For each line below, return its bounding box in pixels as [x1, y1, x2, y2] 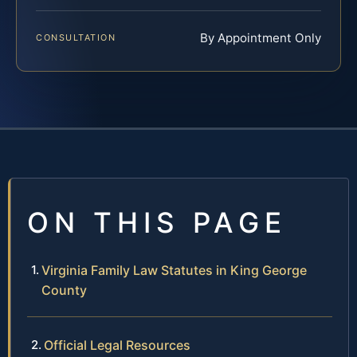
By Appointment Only [200, 29, 321, 45]
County [41, 281, 87, 298]
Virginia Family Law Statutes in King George [41, 261, 307, 278]
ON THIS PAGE [27, 205, 287, 239]
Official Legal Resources [44, 336, 190, 353]
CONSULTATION [36, 31, 116, 43]
